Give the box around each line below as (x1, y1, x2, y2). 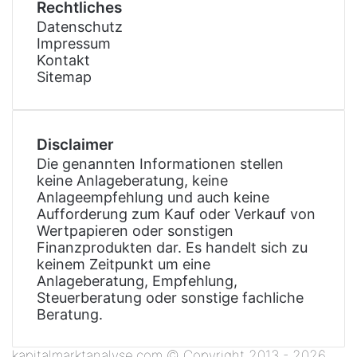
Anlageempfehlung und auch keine (37, 188, 269, 206)
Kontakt (37, 51, 90, 69)
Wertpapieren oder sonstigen (37, 222, 233, 239)
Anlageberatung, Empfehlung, (37, 272, 237, 289)
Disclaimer (37, 135, 114, 154)
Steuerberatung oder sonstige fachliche (37, 288, 304, 306)
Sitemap (37, 68, 92, 85)
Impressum (37, 34, 111, 52)
